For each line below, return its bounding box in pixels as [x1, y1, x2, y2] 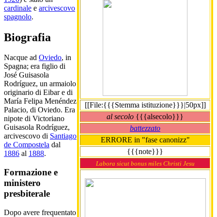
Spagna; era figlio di [4, 62, 65, 71]
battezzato [130, 124, 160, 132]
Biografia [4, 31, 51, 44]
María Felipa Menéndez [4, 97, 77, 106]
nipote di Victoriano [4, 114, 64, 123]
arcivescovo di [4, 132, 50, 140]
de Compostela [4, 140, 49, 149]
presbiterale [4, 188, 50, 199]
